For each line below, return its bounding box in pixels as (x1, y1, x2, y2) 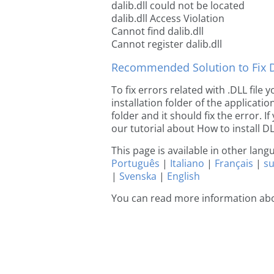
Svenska (119, 169, 157, 183)
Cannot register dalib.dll (111, 37, 222, 51)
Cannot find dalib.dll (111, 24, 204, 38)
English (167, 169, 200, 183)
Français (215, 157, 253, 170)
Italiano (170, 157, 204, 170)
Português (111, 157, 160, 170)
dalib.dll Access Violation (111, 12, 224, 25)
